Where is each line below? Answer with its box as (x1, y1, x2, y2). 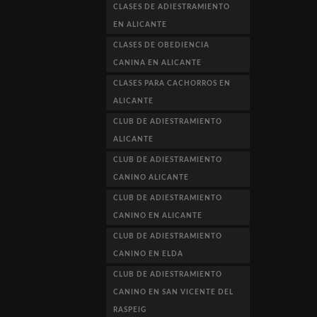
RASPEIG (113, 306, 147, 313)
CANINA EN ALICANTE (113, 59, 202, 67)
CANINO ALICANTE (113, 173, 190, 181)
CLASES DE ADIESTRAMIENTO (113, 3, 231, 11)
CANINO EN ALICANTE (113, 212, 203, 219)
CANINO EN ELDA (113, 250, 184, 258)
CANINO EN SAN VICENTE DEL (113, 288, 234, 296)
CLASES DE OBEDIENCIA (113, 41, 210, 49)
